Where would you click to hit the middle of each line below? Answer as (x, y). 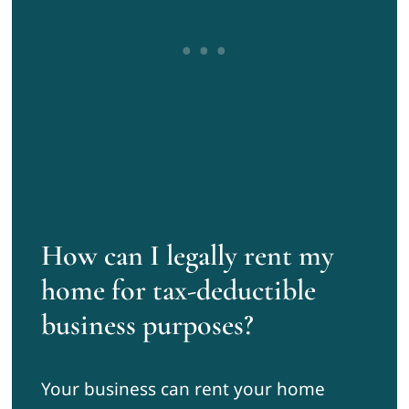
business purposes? (147, 325)
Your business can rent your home (183, 389)
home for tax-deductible (178, 290)
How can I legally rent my (187, 256)
